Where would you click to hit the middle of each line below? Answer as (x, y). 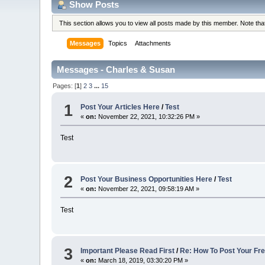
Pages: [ (65, 85)
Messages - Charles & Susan (116, 70)
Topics (118, 43)
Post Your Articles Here (120, 107)
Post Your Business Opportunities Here (147, 179)
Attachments (153, 43)
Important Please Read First (129, 251)
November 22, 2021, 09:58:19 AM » (148, 188)
